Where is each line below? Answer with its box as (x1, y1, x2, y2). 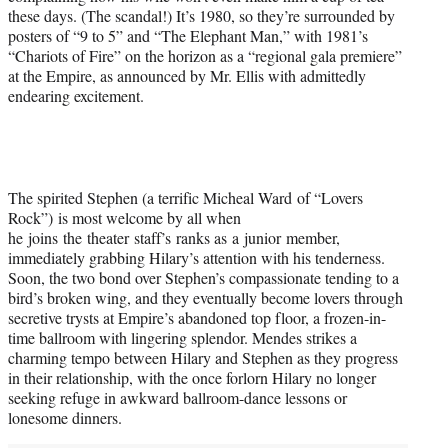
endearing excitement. (8, 84, 144, 106)
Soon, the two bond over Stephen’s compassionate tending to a (8, 266, 399, 288)
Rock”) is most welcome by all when (8, 206, 241, 228)
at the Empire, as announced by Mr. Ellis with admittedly (8, 64, 366, 86)
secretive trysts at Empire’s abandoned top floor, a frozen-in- (8, 306, 386, 328)
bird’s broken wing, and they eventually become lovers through (8, 286, 403, 308)
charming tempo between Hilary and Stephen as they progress (8, 346, 398, 368)
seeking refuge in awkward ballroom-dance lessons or (8, 386, 347, 408)
